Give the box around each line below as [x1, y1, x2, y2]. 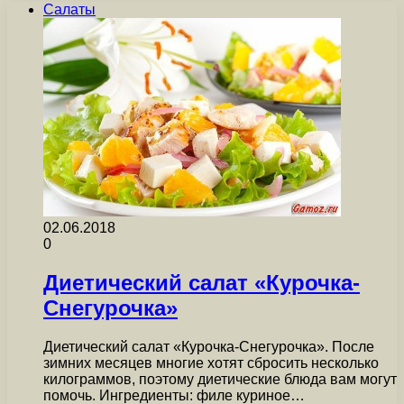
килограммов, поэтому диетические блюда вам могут [43, 371, 397, 387]
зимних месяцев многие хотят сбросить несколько [43, 354, 379, 371]
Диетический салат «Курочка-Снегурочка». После [43, 338, 374, 354]
